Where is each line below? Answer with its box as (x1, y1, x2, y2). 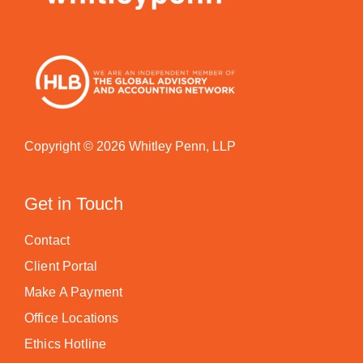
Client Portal (24, 259, 98, 273)
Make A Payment (24, 285, 123, 299)
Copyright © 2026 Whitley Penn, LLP (24, 139, 236, 153)
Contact (24, 233, 70, 247)
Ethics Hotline (24, 337, 107, 351)
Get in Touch (24, 194, 123, 214)
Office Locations (24, 311, 119, 325)
